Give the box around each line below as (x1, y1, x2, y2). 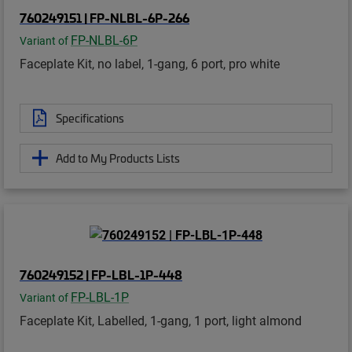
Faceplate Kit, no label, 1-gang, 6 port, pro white (20, 54, 280, 71)
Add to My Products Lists (56, 149, 180, 166)
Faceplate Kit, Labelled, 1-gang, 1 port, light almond (20, 311, 302, 328)
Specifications (56, 109, 124, 126)
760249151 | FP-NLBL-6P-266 (20, 8, 189, 26)
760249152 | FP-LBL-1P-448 (20, 265, 182, 283)
